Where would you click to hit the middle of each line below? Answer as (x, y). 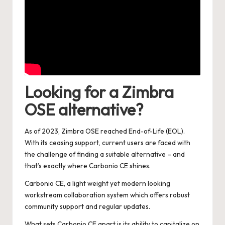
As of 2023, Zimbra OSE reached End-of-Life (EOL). (105, 131)
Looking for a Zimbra (99, 92)
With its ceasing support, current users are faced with (107, 143)
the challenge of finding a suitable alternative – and (105, 154)
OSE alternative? (84, 109)
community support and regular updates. (87, 207)
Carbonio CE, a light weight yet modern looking (97, 184)
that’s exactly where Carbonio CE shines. (88, 166)
